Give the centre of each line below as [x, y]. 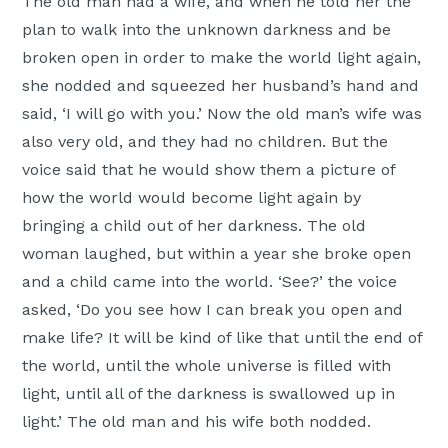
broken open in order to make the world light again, [222, 58]
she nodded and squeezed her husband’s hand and [221, 86]
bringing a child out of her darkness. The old [194, 226]
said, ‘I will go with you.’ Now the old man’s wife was [222, 114]
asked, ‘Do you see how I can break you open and [213, 310]
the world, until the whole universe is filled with [207, 366]
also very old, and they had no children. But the [205, 142]
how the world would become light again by [192, 198]
